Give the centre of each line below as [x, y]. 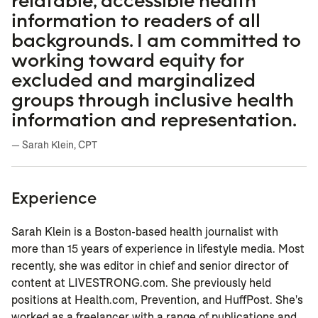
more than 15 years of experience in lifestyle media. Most [158, 249]
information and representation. [154, 120]
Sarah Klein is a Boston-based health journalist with [145, 232]
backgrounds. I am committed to [156, 40]
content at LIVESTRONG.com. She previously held [141, 283]
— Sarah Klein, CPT [54, 145]
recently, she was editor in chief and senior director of [150, 266]
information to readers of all [136, 20]
